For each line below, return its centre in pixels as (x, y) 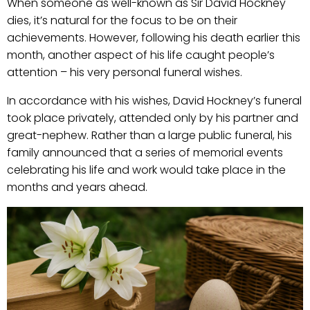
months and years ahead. (77, 187)
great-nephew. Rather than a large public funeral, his (149, 135)
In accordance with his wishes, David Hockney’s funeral (154, 101)
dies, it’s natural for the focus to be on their (122, 20)
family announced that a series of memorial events (145, 153)
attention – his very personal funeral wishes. (125, 72)
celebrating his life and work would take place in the (146, 170)
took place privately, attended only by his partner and (153, 118)
